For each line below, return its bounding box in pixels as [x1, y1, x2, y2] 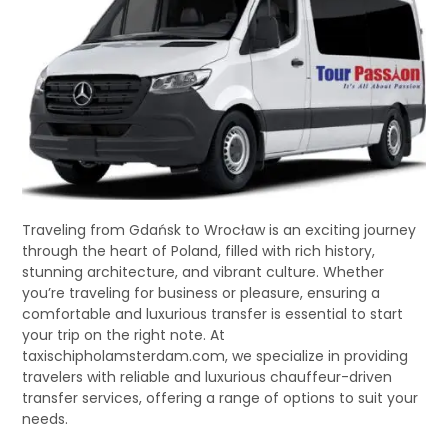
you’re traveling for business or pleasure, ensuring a [22, 283, 381, 304]
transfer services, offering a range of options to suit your [22, 388, 419, 409]
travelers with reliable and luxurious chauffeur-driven [22, 367, 393, 388]
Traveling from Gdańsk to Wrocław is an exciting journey [22, 220, 417, 241]
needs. [22, 409, 69, 430]
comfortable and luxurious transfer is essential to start [22, 304, 404, 325]
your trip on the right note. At [22, 325, 226, 346]
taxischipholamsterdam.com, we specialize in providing [22, 346, 409, 367]
